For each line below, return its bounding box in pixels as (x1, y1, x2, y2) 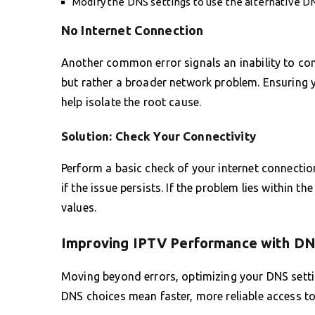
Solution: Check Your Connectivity (61, 129, 256, 143)
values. (61, 200, 97, 214)
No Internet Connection (61, 22, 204, 37)
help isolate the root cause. (61, 95, 202, 108)
